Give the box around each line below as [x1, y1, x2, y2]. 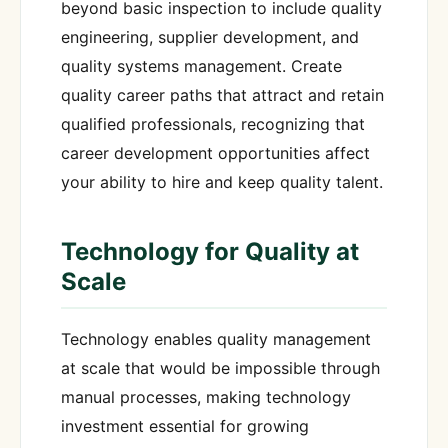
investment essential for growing [61, 415, 309, 436]
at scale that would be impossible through [61, 357, 380, 378]
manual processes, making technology [61, 386, 351, 407]
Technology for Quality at [61, 237, 359, 267]
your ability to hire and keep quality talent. [61, 172, 383, 193]
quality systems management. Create [61, 56, 342, 77]
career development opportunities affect [61, 143, 370, 164]
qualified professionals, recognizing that [61, 114, 365, 135]
